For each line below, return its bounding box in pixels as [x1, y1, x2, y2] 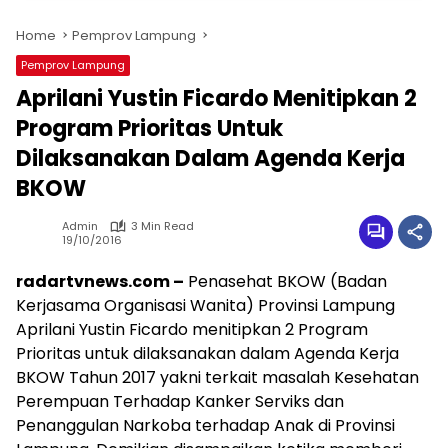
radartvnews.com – [16, 270, 184, 293]
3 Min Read [131, 218, 194, 234]
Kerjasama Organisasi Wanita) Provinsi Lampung [16, 294, 395, 317]
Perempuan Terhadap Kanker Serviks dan [16, 390, 344, 413]
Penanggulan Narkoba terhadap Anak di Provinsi [16, 414, 395, 437]
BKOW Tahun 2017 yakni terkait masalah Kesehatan [16, 366, 419, 389]
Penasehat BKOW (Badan [184, 270, 387, 293]
